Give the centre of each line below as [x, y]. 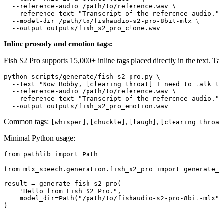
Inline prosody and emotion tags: [58, 44]
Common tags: [27, 122]
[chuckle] [108, 122]
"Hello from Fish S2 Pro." [68, 191]
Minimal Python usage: [40, 138]
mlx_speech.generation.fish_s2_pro [88, 169]
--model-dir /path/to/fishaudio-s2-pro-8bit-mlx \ [102, 21]
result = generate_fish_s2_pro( [63, 184]
